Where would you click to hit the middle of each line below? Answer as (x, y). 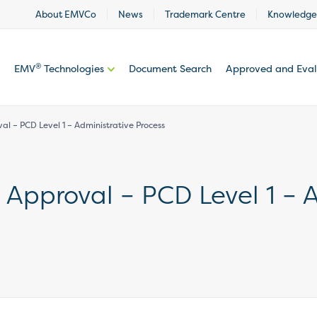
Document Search (170, 68)
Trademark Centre (205, 14)
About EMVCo (66, 14)
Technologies (73, 68)
